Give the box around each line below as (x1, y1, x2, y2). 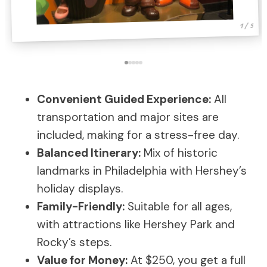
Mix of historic (141, 145, 218, 160)
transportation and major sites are (37, 110, 219, 125)
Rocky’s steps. (37, 235, 111, 250)
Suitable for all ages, (125, 199, 232, 214)
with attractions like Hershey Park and (37, 217, 235, 232)
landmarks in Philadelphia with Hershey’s (37, 163, 247, 178)
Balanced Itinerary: (37, 145, 141, 160)
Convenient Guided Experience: (37, 92, 211, 107)
